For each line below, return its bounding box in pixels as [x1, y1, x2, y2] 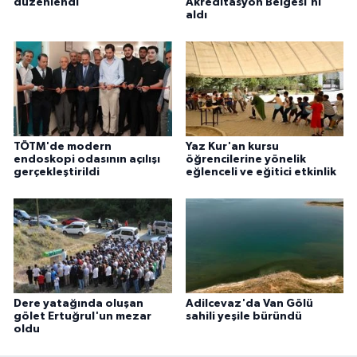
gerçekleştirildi [14, 166, 100, 178]
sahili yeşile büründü [185, 310, 302, 322]
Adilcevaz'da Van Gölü [185, 297, 313, 309]
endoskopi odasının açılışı [14, 153, 160, 165]
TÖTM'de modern [14, 140, 112, 152]
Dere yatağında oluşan [14, 297, 143, 309]
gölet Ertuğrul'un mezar [14, 310, 151, 322]
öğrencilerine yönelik [185, 153, 306, 165]
